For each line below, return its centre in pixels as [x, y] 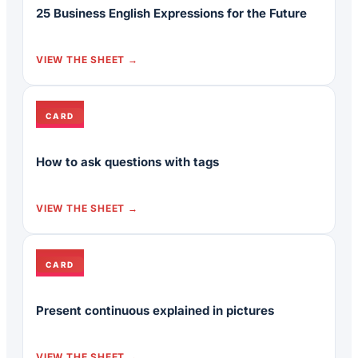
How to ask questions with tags [127, 161]
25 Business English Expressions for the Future [171, 13]
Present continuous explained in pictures [155, 310]
